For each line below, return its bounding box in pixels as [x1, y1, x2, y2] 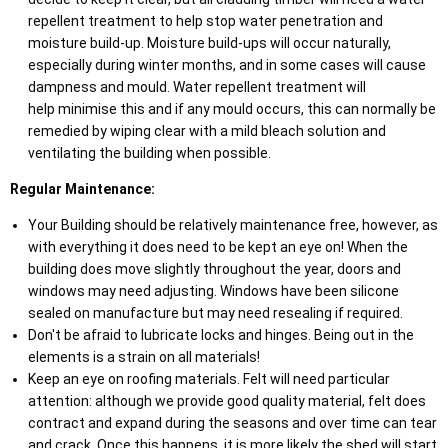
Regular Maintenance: [10, 181, 155, 198]
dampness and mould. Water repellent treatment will [27, 79, 366, 96]
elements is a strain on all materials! [27, 349, 263, 366]
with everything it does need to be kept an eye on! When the [27, 239, 408, 256]
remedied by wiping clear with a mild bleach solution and [27, 123, 386, 140]
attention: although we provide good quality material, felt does [27, 393, 426, 410]
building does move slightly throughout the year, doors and [27, 261, 401, 278]
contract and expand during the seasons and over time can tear [27, 415, 437, 432]
